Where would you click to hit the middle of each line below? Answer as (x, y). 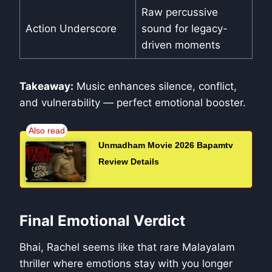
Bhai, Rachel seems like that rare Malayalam (127, 247)
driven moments (181, 45)
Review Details (129, 162)
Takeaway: (46, 87)
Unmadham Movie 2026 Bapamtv (166, 145)
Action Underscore (71, 29)
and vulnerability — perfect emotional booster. (133, 103)
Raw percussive (179, 12)
